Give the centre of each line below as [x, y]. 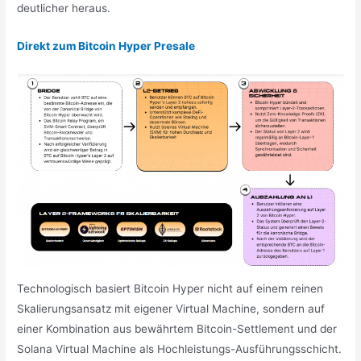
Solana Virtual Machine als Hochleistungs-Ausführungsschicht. [180, 349]
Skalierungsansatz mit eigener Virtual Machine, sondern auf [171, 309]
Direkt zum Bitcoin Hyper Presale [106, 46]
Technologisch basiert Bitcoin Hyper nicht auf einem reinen [170, 289]
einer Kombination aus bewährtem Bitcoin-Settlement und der [177, 329]
